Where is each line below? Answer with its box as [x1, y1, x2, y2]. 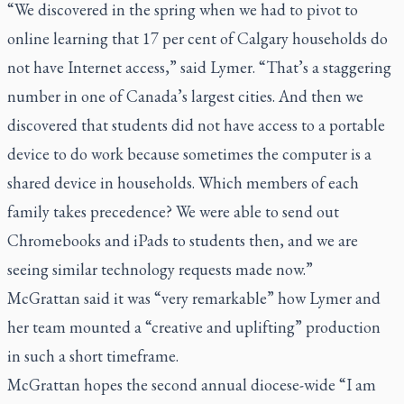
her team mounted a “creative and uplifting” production [7, 317, 381, 337]
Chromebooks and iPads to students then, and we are [7, 230, 358, 251]
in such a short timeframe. [7, 345, 179, 366]
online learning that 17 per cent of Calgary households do [7, 28, 388, 49]
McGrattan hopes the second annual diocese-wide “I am [7, 374, 376, 395]
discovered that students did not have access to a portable [7, 115, 385, 135]
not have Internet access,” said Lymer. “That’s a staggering [7, 57, 391, 78]
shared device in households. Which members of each [7, 172, 359, 193]
